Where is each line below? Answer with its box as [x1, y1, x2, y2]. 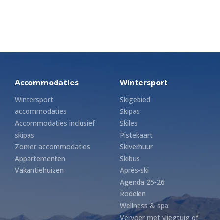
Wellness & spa [120, 200, 168, 210]
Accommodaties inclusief [15, 118, 95, 128]
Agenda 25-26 [120, 177, 165, 187]
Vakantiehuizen [15, 165, 64, 175]
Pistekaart [120, 130, 153, 139]
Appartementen [15, 153, 65, 163]
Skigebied [120, 94, 150, 104]
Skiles [120, 118, 137, 128]
